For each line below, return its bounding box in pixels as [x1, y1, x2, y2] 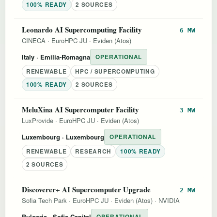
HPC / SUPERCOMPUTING [75, 67, 155, 76]
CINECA [22, 35, 46, 45]
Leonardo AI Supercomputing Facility [22, 24, 142, 35]
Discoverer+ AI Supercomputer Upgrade [22, 184, 151, 195]
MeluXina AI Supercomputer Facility [22, 104, 139, 115]
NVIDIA [158, 195, 180, 205]
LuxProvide [22, 115, 53, 125]
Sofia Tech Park [22, 195, 67, 205]
